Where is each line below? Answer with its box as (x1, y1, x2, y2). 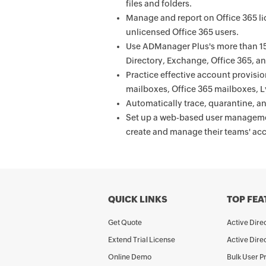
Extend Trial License (108, 236, 175, 244)
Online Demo (108, 253, 151, 261)
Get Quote (108, 218, 142, 227)
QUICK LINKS (108, 194, 167, 204)
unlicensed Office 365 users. (126, 27, 239, 37)
